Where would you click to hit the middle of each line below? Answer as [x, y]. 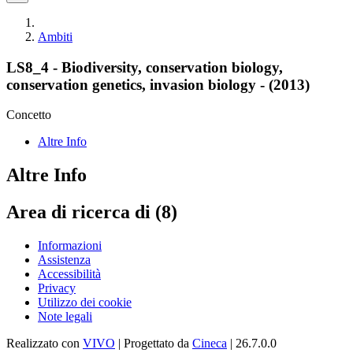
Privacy [57, 288]
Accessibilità [69, 274]
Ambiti [55, 37]
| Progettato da [154, 344]
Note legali [65, 317]
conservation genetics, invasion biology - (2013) [158, 84]
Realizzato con [45, 344]
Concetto [29, 115]
